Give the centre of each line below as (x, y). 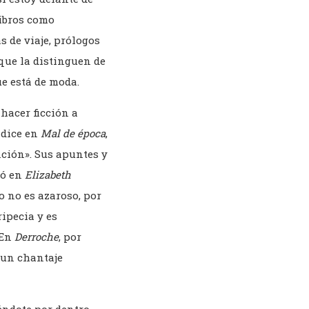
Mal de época (73, 133)
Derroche (37, 237)
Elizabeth (48, 175)
